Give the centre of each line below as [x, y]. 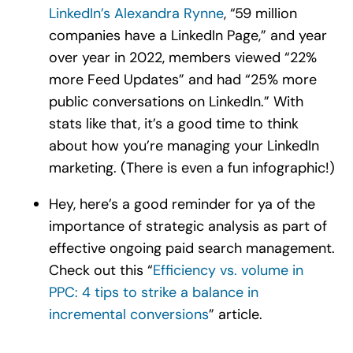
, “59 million [260, 13]
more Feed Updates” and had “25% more [182, 79]
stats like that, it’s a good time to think [173, 123]
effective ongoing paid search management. [191, 248]
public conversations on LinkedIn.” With [176, 101]
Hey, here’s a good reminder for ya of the [182, 204]
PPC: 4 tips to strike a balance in [153, 292]
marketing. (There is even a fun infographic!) [191, 167]
